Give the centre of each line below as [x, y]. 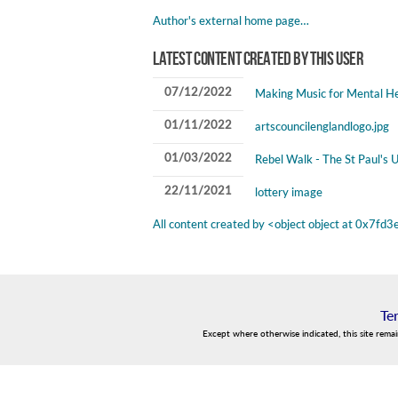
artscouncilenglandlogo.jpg [322, 126]
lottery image [288, 191]
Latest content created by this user [258, 59]
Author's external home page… [231, 20]
